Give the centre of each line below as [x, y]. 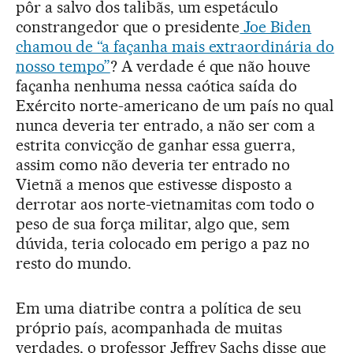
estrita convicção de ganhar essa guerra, [156, 145]
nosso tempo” [63, 67]
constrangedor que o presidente [128, 27]
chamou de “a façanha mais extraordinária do [175, 47]
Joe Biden [276, 27]
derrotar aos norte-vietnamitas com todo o [165, 204]
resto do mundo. [74, 264]
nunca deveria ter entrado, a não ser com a [166, 126]
